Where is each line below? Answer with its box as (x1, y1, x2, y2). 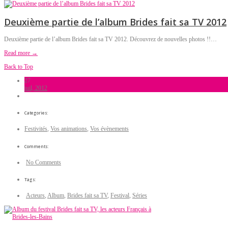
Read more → (4, 49, 38, 56)
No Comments (26, 158, 61, 166)
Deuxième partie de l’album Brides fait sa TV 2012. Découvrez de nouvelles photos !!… (4, 35, 217, 43)
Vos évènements (90, 125, 129, 133)
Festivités (24, 125, 47, 133)
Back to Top (4, 63, 33, 70)
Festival (110, 192, 129, 199)
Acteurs (26, 192, 45, 199)
